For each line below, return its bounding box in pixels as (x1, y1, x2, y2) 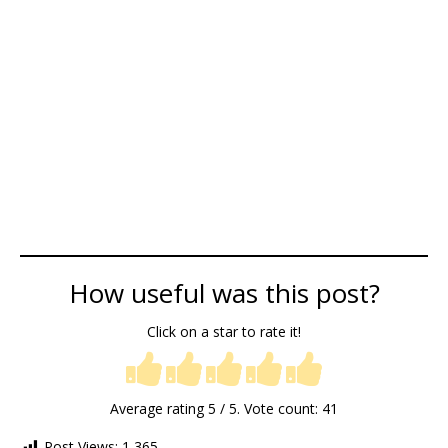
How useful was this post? (68, 275, 380, 312)
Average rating (110, 399, 208, 419)
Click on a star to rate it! (147, 321, 301, 341)
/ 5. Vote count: (216, 399, 322, 419)
